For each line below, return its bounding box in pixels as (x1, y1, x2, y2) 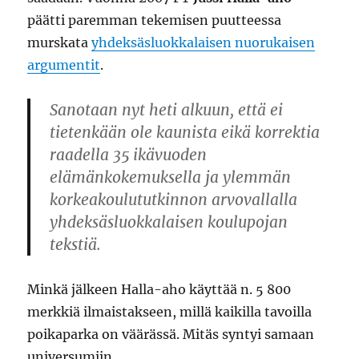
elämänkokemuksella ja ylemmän (50, 167, 292, 187)
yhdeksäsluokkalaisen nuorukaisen (91, 34, 316, 50)
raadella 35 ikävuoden (50, 145, 208, 164)
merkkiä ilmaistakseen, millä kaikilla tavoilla (27, 304, 313, 320)
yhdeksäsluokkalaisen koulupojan (50, 212, 288, 232)
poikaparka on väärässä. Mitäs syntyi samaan (27, 326, 315, 342)
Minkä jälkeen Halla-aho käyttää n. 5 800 (27, 281, 292, 297)
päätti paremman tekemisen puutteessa (27, 12, 282, 28)
